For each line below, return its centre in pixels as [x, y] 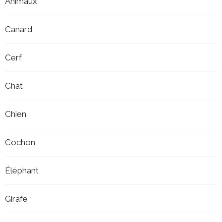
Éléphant [22, 170]
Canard [19, 29]
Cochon [20, 142]
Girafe [16, 198]
